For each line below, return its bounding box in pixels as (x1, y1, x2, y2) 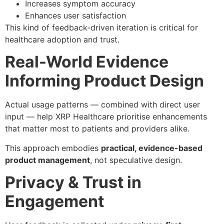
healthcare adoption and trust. (5, 34, 119, 44)
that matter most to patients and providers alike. (5, 123, 189, 134)
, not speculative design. (90, 154, 182, 165)
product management (5, 154, 90, 165)
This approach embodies (5, 142, 101, 153)
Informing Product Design (5, 71, 204, 91)
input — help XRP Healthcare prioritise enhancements (5, 111, 207, 122)
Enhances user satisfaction (25, 10, 126, 20)
